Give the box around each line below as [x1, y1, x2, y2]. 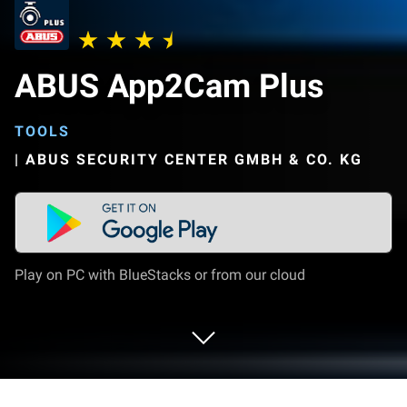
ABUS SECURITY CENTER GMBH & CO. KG [25, 151, 362, 168]
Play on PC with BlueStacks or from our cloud [15, 266, 305, 283]
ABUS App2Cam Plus [15, 67, 324, 105]
